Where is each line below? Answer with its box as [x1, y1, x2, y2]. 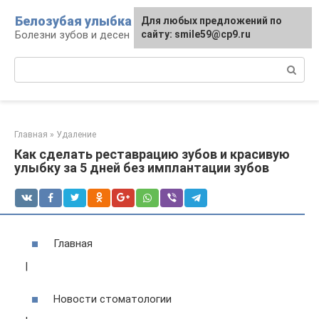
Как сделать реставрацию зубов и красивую [14, 147, 290, 162]
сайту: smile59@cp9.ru [141, 28, 251, 40]
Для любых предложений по [141, 15, 282, 26]
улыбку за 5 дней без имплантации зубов [14, 160, 269, 175]
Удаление [56, 130, 96, 140]
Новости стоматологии [53, 292, 172, 305]
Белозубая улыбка [15, 14, 132, 28]
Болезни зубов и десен [15, 28, 130, 41]
